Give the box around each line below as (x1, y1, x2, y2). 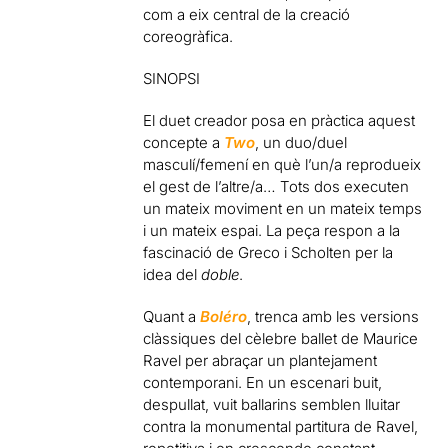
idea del (143, 265, 202, 284)
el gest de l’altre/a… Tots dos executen (143, 177, 410, 196)
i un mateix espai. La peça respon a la (143, 221, 401, 240)
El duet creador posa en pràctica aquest (143, 111, 416, 130)
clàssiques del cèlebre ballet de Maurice (143, 329, 419, 348)
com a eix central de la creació (143, 5, 351, 24)
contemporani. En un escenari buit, (143, 373, 383, 392)
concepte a (143, 133, 225, 152)
